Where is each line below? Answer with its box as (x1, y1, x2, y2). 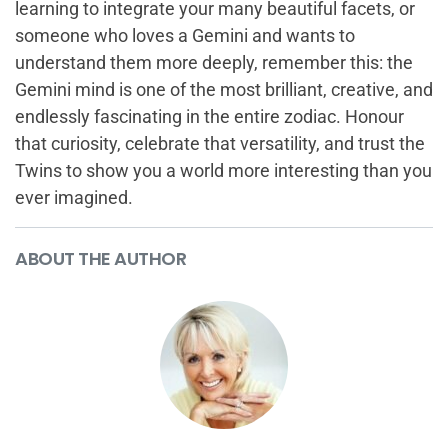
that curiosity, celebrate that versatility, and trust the (15, 132, 425, 154)
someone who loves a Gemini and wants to (15, 24, 355, 46)
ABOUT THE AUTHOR (15, 245, 186, 271)
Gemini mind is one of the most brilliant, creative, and (15, 78, 433, 100)
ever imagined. (15, 186, 133, 208)
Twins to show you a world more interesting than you (15, 159, 432, 181)
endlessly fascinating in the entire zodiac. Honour (15, 105, 404, 127)
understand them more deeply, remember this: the (15, 51, 413, 73)
